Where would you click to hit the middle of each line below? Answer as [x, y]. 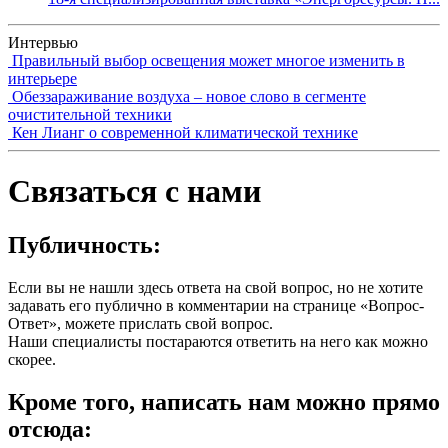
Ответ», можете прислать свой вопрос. [140, 323]
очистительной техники [90, 114]
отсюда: [50, 428]
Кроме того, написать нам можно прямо [224, 401]
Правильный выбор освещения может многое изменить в [208, 60]
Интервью [43, 42]
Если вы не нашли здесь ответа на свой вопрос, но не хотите [215, 287]
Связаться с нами [134, 191]
